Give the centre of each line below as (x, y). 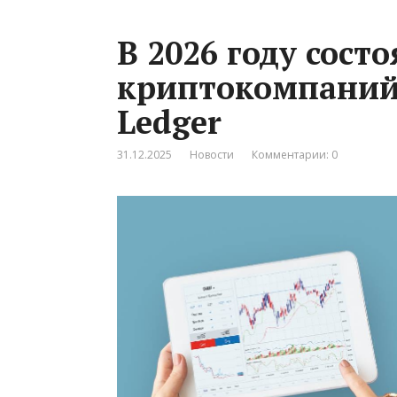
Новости (212, 154)
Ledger (169, 121)
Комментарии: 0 (295, 154)
